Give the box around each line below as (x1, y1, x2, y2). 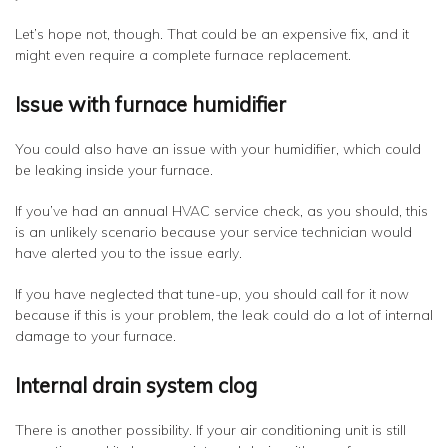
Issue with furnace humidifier (15, 92, 286, 117)
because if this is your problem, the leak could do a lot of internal (15, 306, 433, 324)
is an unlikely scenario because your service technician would (15, 223, 412, 241)
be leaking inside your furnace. (15, 161, 213, 179)
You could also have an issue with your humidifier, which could (15, 140, 421, 158)
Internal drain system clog (15, 373, 257, 398)
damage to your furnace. (15, 327, 176, 345)
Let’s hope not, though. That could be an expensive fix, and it (15, 25, 409, 43)
